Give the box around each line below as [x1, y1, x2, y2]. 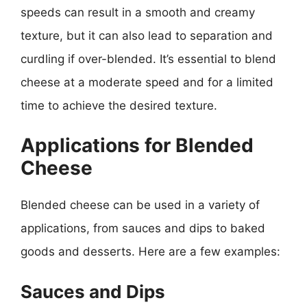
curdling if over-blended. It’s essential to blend [21, 51, 276, 66]
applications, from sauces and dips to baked [21, 221, 265, 235]
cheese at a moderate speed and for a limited [21, 75, 273, 89]
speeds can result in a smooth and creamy [21, 5, 255, 19]
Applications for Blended [21, 134, 254, 157]
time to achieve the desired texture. [21, 98, 217, 112]
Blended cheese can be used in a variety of [21, 198, 260, 212]
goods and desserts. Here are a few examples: [21, 245, 280, 258]
